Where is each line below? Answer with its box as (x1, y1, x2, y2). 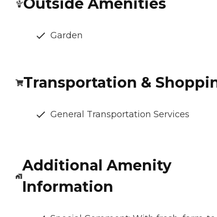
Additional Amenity (22, 156, 171, 175)
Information (22, 178, 113, 196)
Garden (50, 30, 83, 41)
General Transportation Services (50, 109, 189, 120)
